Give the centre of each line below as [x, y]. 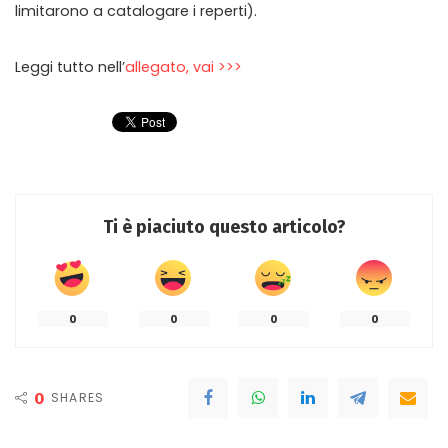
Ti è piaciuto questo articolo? [224, 227]
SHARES [78, 397]
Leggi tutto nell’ [70, 67]
